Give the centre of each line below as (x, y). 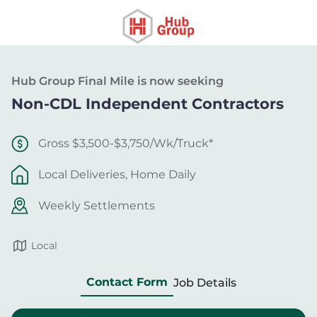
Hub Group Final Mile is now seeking (117, 81)
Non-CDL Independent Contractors (148, 104)
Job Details (205, 283)
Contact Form (127, 282)
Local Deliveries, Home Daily (117, 174)
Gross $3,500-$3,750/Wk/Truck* (126, 143)
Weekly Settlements (97, 206)
